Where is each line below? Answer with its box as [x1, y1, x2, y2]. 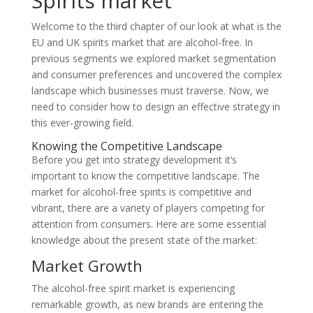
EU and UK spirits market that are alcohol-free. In [31, 36, 253, 50]
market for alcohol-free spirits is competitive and [31, 185, 252, 199]
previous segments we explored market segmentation [31, 52, 276, 66]
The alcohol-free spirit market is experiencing [31, 282, 235, 296]
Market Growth [31, 255, 143, 277]
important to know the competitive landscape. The [31, 169, 260, 183]
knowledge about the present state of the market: [31, 233, 257, 247]
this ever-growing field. [31, 116, 133, 130]
